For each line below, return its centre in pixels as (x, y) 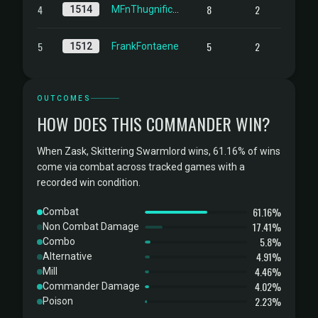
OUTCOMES (64, 98)
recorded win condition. (89, 182)
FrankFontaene (145, 46)
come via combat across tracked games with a (141, 167)
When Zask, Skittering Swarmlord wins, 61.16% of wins (159, 151)
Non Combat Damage (91, 226)
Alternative (67, 256)
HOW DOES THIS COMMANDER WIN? (154, 124)
